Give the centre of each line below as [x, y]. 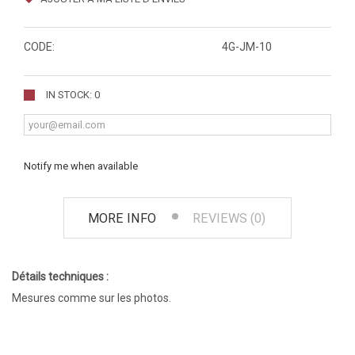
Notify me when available [81, 166]
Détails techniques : [60, 277]
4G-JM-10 [247, 47]
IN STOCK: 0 [73, 95]
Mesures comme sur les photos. [92, 298]
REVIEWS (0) [229, 219]
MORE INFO [122, 219]
